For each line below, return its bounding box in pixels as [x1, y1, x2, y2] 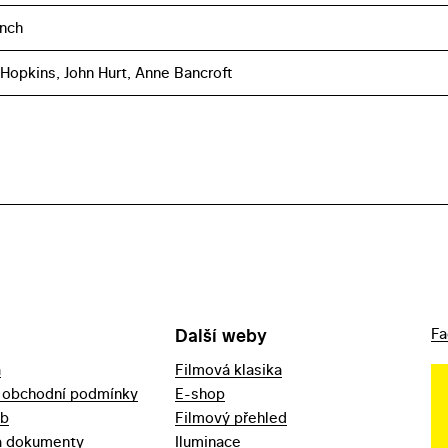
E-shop [175, 383, 226, 405]
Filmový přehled [175, 407, 288, 429]
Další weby [175, 323, 268, 349]
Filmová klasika [175, 359, 283, 381]
